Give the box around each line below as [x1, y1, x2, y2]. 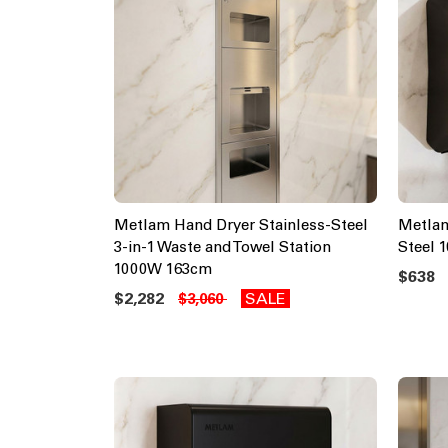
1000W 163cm [114, 260, 212, 279]
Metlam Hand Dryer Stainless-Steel [114, 216, 368, 235]
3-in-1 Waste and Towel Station [114, 238, 331, 257]
